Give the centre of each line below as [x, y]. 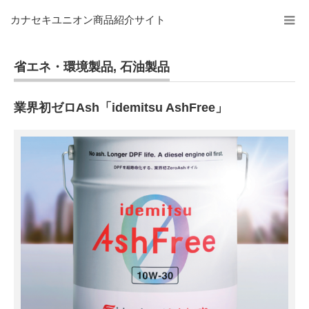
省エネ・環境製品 [63, 67]
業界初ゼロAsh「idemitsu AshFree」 [121, 108]
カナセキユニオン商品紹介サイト [88, 20]
